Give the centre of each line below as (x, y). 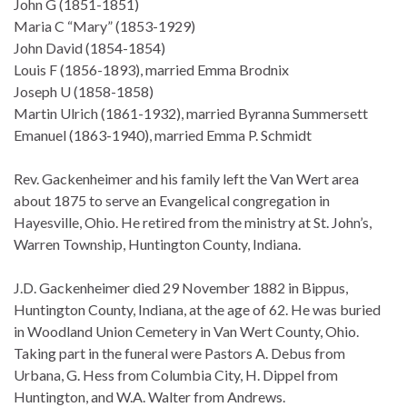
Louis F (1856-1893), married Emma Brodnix (151, 70)
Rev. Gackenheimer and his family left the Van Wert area (186, 179)
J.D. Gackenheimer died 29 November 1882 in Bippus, (181, 288)
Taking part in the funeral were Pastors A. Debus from (179, 353)
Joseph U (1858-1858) (84, 92)
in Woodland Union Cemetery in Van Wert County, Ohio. (186, 332)
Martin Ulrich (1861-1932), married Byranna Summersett (191, 114)
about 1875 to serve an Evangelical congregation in (172, 201)
